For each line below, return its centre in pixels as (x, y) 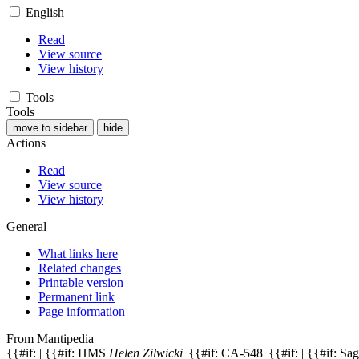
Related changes (80, 268)
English (45, 12)
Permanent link (77, 296)
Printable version (81, 282)
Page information (82, 311)
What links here (78, 253)
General (26, 226)
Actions (26, 143)
